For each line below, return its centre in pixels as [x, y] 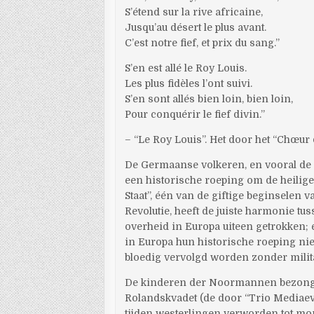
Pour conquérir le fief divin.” [195, 114]
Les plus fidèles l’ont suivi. [189, 83]
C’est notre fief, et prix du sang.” [203, 43]
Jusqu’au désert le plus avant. [196, 27]
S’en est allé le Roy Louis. [186, 68]
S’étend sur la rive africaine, [194, 12]
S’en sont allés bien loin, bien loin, [209, 99]
